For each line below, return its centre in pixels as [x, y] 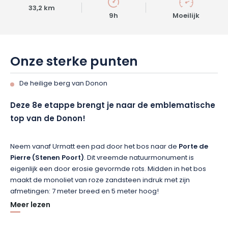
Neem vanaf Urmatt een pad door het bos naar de [94, 147]
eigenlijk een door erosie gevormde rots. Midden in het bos [108, 169]
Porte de [193, 147]
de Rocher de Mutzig [111, 218]
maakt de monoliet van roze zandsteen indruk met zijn [100, 180]
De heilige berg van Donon [63, 84]
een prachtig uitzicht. [183, 218]
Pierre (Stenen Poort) [47, 158]
